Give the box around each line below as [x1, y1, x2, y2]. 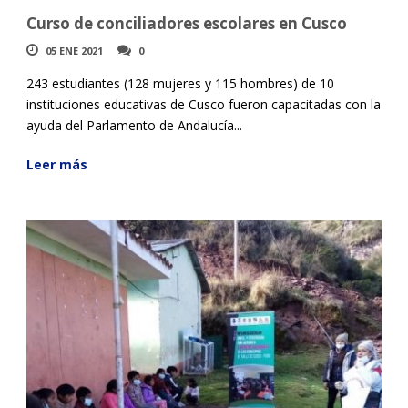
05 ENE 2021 [46, 43, 103, 57]
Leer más [26, 155, 87, 173]
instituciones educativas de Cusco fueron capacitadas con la [26, 95, 381, 113]
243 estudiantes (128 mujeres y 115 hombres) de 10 [26, 74, 334, 92]
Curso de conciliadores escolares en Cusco [26, 12, 347, 34]
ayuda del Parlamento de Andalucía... [26, 116, 242, 134]
